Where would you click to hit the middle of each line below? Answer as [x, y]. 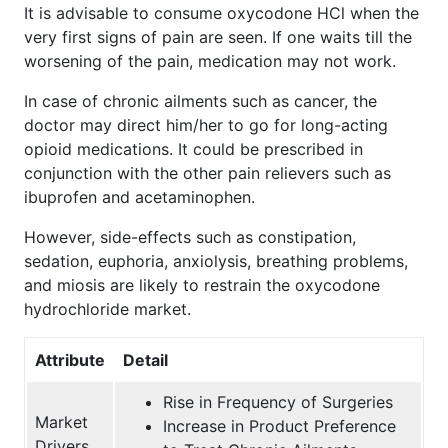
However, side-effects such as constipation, [190, 236]
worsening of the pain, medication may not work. [210, 60]
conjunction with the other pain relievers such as [207, 172]
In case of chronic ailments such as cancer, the [200, 100]
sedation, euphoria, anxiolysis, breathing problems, [216, 260]
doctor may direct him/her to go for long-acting [206, 124]
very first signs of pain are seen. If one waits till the [218, 36]
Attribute [70, 359]
